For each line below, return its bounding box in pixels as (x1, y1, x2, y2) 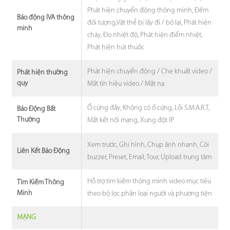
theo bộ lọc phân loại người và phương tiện (87, 190, 213, 198)
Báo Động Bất (16, 105, 55, 113)
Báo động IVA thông (16, 13, 74, 22)
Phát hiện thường (16, 69, 68, 77)
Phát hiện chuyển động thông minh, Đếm (87, 6, 209, 14)
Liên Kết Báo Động (16, 147, 70, 156)
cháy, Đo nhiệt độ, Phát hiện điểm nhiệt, (87, 31, 203, 39)
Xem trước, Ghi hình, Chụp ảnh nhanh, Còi (87, 141, 209, 149)
